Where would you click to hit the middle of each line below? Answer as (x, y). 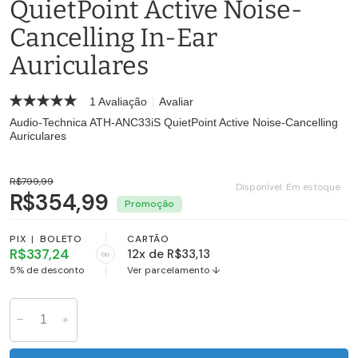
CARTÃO (149, 239)
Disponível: (261, 187)
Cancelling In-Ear (113, 38)
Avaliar (176, 101)
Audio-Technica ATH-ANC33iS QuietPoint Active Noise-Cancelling (174, 123)
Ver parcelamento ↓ (174, 270)
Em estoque (313, 187)
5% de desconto (47, 270)
